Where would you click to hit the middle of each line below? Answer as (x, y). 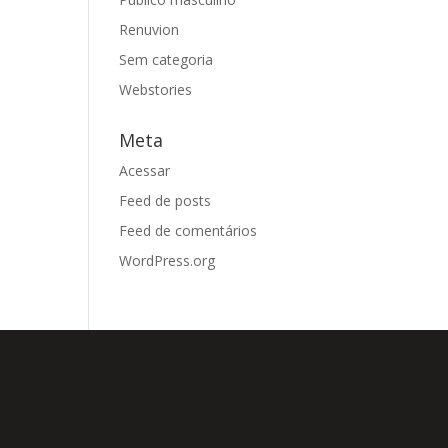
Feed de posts (165, 200)
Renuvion (149, 29)
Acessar (145, 170)
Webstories (156, 89)
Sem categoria (166, 59)
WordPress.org (167, 260)
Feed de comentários (188, 230)
